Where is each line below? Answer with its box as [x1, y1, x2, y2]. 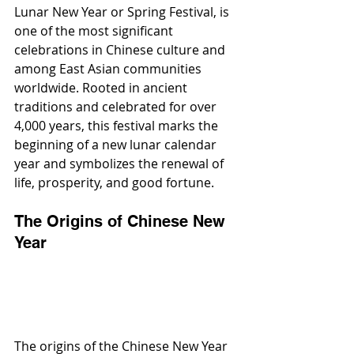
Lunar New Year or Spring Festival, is [14, 3, 232, 21]
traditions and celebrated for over [14, 98, 220, 116]
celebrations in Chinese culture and [14, 41, 228, 59]
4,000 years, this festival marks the [14, 117, 221, 135]
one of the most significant [14, 22, 176, 40]
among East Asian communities [14, 60, 205, 78]
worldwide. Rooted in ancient [14, 79, 190, 97]
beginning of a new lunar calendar [14, 136, 220, 154]
